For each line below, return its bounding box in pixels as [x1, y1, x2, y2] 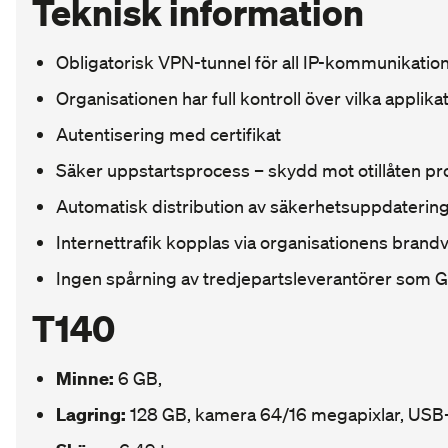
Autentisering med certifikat [56, 123, 281, 146]
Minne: [56, 367, 114, 390]
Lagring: [56, 403, 126, 426]
